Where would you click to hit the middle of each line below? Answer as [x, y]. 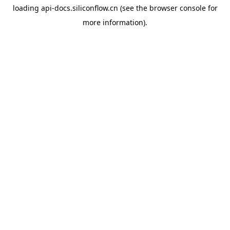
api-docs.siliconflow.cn [79, 8]
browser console [177, 8]
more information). [115, 22]
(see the [132, 8]
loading [27, 8]
